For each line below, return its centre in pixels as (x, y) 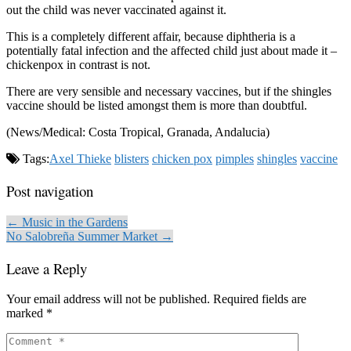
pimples (235, 159)
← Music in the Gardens (67, 222)
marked (26, 313)
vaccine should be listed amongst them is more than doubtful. (157, 106)
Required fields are (260, 299)
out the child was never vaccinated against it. (116, 10)
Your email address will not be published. (108, 299)
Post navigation (50, 191)
